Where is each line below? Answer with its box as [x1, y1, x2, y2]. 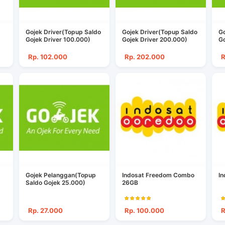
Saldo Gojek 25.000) [26, 179, 86, 187]
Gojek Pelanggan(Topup [26, 171, 96, 179]
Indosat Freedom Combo [122, 171, 146, 179]
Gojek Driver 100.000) [26, 36, 91, 44]
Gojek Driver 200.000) [122, 36, 187, 44]
